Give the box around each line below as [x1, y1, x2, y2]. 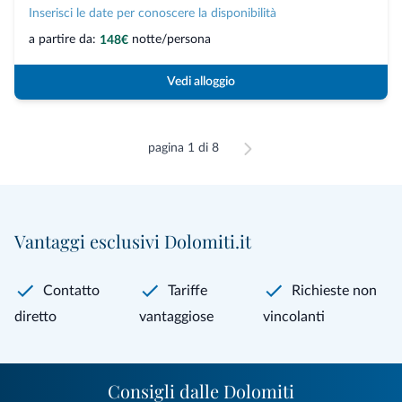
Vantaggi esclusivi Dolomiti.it [14, 228, 251, 253]
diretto [14, 309, 57, 324]
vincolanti [263, 309, 326, 324]
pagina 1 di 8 [147, 141, 219, 154]
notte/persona [132, 32, 211, 46]
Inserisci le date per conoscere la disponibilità [29, 6, 276, 20]
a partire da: [29, 32, 96, 46]
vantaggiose [138, 309, 214, 324]
